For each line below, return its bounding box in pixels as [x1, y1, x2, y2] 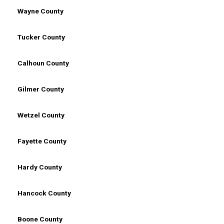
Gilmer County [17, 84, 64, 93]
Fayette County [17, 136, 66, 145]
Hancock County [17, 188, 71, 197]
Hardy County [17, 162, 62, 171]
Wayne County [17, 6, 63, 15]
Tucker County [17, 32, 65, 41]
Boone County [17, 214, 62, 223]
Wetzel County [17, 110, 64, 119]
